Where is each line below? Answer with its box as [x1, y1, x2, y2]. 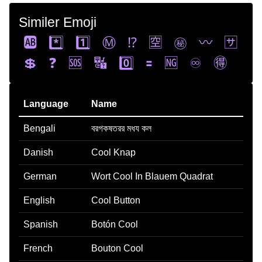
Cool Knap [91, 147, 136, 157]
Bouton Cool [91, 243, 143, 253]
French [23, 243, 53, 253]
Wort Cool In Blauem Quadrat [91, 171, 213, 181]
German [23, 171, 57, 181]
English [23, 195, 55, 205]
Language [23, 99, 68, 109]
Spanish [23, 219, 58, 229]
